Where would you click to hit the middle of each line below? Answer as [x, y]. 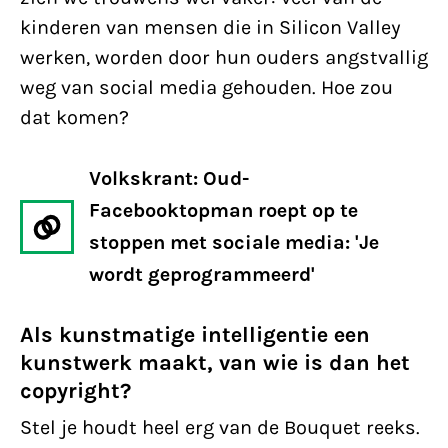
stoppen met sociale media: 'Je [234, 242]
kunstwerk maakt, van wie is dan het [215, 363]
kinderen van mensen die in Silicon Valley [210, 27]
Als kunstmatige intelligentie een [195, 335]
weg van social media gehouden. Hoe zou [206, 87]
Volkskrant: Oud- [169, 178]
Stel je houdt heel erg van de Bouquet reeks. [220, 427]
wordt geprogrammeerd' [202, 274]
